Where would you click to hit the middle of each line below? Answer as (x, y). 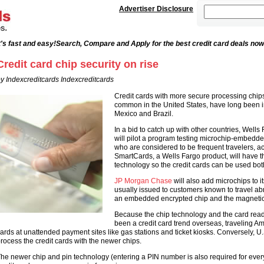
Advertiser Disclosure (156, 9)
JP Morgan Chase (144, 181)
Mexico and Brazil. (143, 114)
